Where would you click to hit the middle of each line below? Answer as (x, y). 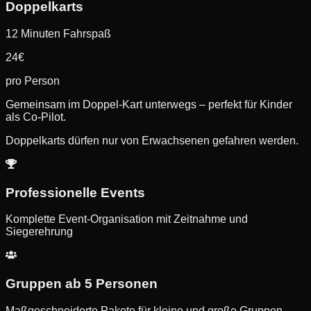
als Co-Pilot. (36, 117)
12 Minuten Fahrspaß (58, 33)
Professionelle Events (75, 192)
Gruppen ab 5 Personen (82, 284)
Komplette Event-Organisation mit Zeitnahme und (127, 219)
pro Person (33, 81)
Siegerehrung (39, 232)
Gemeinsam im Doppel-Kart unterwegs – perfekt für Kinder (149, 104)
